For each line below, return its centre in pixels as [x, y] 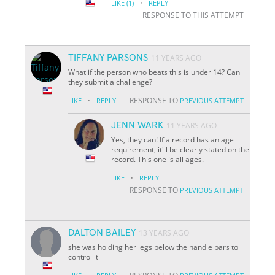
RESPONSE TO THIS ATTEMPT [193, 15]
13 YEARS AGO [164, 233]
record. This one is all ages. [158, 159]
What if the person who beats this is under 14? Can [154, 72]
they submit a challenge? [110, 82]
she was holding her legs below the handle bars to [153, 247]
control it [83, 257]
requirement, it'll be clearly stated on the [180, 149]
